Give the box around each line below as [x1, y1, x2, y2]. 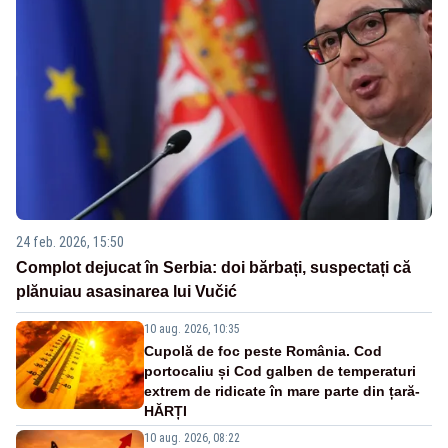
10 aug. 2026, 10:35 [144, 321, 240, 336]
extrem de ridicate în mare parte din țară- [144, 382, 420, 399]
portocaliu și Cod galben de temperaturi [144, 362, 416, 379]
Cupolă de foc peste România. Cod [144, 342, 382, 359]
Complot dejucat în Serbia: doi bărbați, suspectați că [16, 258, 411, 276]
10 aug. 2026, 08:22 [144, 430, 240, 445]
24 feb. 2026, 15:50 [16, 233, 124, 250]
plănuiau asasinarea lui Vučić [16, 282, 237, 300]
